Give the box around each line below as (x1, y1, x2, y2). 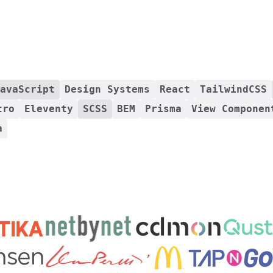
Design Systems (65, 83, 150, 95)
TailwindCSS (200, 83, 267, 95)
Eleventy (24, 103, 73, 115)
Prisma (145, 103, 182, 115)
